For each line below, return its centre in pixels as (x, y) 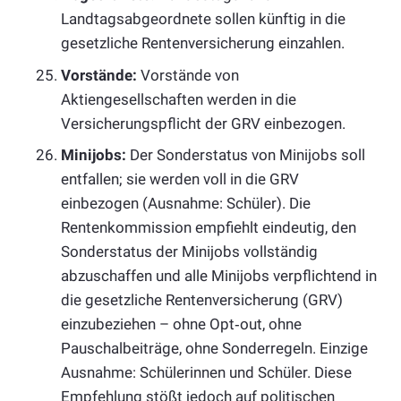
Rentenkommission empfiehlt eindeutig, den (209, 228)
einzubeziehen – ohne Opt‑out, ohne (181, 324)
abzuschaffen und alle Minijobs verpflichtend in (219, 276)
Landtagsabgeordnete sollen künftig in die (203, 19)
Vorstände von (188, 75)
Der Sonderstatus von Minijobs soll (246, 155)
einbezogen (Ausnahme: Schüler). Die (186, 204)
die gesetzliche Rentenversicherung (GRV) (202, 300)
